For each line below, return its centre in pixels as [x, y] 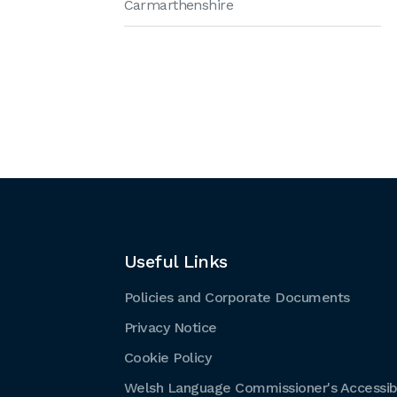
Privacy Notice [170, 327]
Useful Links [175, 261]
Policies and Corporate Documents [237, 297]
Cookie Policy [167, 358]
